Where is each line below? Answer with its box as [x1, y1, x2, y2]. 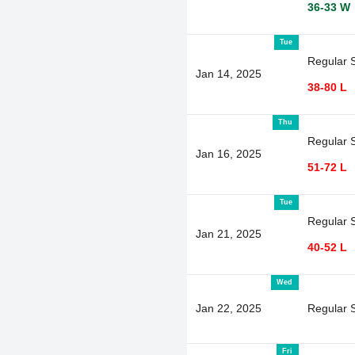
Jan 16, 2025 [195, 147, 261, 160]
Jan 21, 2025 [195, 227, 261, 240]
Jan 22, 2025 [195, 301, 261, 315]
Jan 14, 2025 [195, 67, 261, 80]
